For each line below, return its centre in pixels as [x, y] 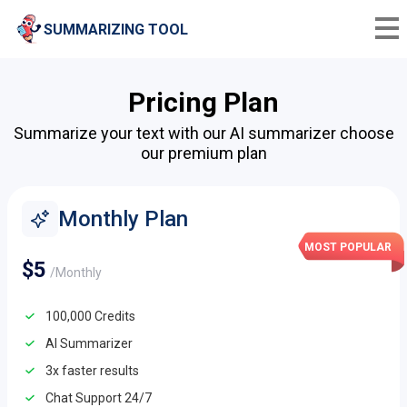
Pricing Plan [203, 102]
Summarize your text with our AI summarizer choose [203, 133]
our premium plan [203, 153]
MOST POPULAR [348, 247]
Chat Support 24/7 [99, 398]
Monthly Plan [123, 219]
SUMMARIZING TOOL [116, 29]
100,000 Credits [90, 316]
